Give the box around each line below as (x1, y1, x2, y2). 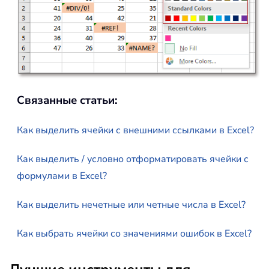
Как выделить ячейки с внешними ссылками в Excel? (17, 124, 254, 138)
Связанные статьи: (17, 92, 118, 109)
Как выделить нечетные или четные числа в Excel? (17, 198, 246, 212)
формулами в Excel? (17, 169, 107, 183)
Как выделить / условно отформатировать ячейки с (17, 153, 249, 166)
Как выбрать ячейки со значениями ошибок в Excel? (17, 227, 252, 241)
